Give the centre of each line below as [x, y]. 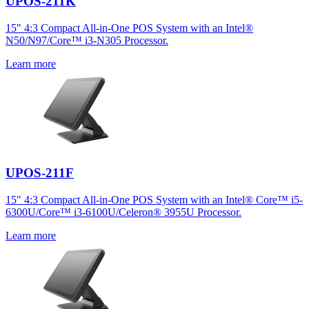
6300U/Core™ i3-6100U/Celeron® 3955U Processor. [123, 212]
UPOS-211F [40, 172]
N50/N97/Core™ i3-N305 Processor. [87, 41]
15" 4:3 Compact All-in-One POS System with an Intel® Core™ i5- [154, 199]
